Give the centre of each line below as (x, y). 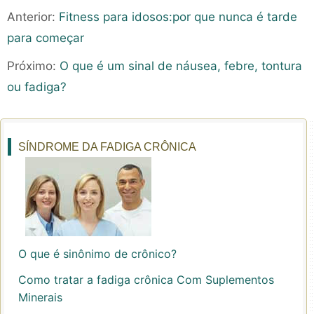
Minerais (40, 297)
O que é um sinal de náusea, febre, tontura (181, 66)
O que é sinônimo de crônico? (97, 254)
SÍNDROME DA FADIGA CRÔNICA (107, 147)
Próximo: (33, 66)
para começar (46, 38)
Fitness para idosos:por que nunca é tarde (178, 17)
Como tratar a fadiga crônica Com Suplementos (146, 280)
